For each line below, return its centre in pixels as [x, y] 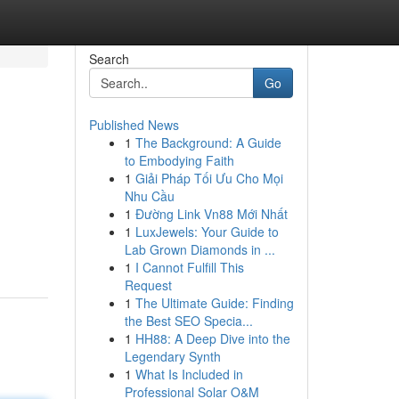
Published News [134, 125]
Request [148, 285]
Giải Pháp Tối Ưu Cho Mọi [209, 178]
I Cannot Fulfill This [189, 267]
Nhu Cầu [149, 196]
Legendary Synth [172, 356]
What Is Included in [189, 374]
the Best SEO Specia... [188, 321]
